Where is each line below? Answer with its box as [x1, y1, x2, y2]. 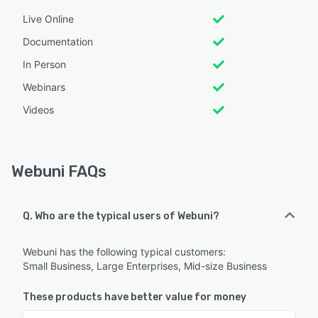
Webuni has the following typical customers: [23, 245, 226, 258]
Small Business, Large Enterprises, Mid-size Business [23, 259, 267, 272]
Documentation [23, 35, 93, 48]
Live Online [23, 12, 74, 25]
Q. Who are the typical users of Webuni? [23, 209, 219, 222]
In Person [23, 57, 66, 70]
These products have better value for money [23, 290, 246, 303]
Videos [23, 103, 54, 116]
